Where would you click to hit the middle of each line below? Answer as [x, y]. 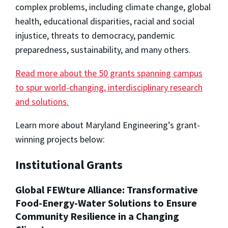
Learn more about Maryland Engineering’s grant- [108, 125]
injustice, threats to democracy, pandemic [95, 36]
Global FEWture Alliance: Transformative [107, 189]
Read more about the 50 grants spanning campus [109, 73]
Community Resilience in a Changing [97, 216]
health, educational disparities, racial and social [105, 21]
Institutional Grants [69, 164]
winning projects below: [60, 139]
